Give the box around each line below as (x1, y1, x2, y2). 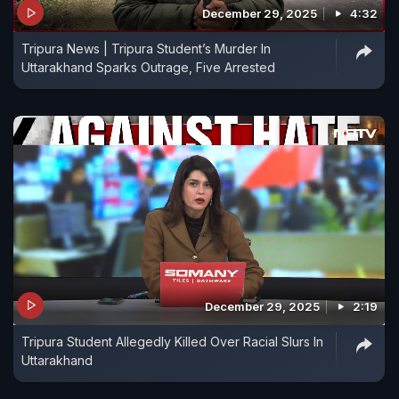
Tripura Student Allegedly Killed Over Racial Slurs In (21, 333, 323, 349)
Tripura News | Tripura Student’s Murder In (21, 41, 271, 56)
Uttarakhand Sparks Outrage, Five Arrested (21, 60, 275, 75)
